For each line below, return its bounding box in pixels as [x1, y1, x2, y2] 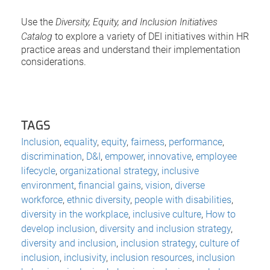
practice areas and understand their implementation [21, 43, 240, 55]
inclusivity [64, 251, 106, 263]
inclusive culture [133, 208, 201, 220]
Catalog [21, 30, 52, 42]
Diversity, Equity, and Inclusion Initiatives [55, 16, 218, 28]
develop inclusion [21, 222, 95, 234]
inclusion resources [110, 251, 192, 263]
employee [196, 150, 237, 162]
